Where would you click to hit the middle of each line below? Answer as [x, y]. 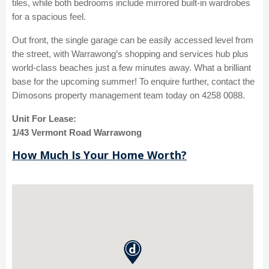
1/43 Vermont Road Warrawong [77, 133]
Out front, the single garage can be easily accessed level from [133, 40]
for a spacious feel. [49, 17]
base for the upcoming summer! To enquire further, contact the [133, 82]
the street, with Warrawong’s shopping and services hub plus [130, 54]
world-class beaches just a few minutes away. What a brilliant [131, 68]
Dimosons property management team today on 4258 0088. [128, 95]
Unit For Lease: [44, 119]
